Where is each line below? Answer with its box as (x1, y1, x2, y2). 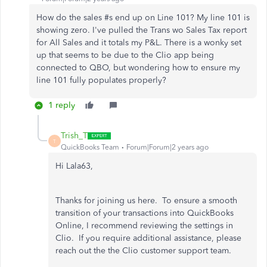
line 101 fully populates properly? (36, 75, 166, 85)
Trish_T (61, 131, 88, 141)
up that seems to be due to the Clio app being (36, 50, 214, 60)
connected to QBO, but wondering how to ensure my (36, 63, 240, 73)
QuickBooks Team (61, 143, 119, 151)
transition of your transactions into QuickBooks (55, 208, 234, 218)
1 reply (48, 100, 75, 110)
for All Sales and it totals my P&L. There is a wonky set (36, 38, 241, 48)
